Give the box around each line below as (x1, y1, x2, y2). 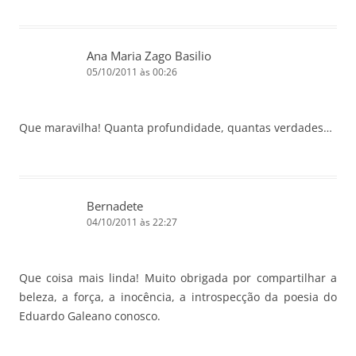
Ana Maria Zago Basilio (87, 47, 211, 64)
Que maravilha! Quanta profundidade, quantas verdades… (19, 119, 332, 135)
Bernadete (87, 197, 143, 214)
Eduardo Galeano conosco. (19, 308, 161, 323)
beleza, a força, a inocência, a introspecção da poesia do (19, 288, 337, 304)
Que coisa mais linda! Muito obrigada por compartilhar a (19, 269, 337, 285)
